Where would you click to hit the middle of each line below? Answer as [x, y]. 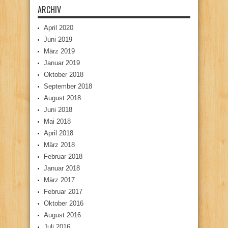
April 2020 [59, 27]
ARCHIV [49, 9]
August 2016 [62, 215]
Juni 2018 [58, 109]
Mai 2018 [57, 121]
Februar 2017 [63, 191]
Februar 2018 [63, 156]
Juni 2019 [58, 39]
